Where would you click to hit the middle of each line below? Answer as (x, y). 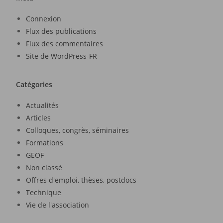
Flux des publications (61, 31)
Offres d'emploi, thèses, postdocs (81, 180)
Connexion (44, 18)
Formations (45, 142)
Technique (44, 192)
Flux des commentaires (65, 43)
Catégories (34, 84)
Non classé (44, 167)
